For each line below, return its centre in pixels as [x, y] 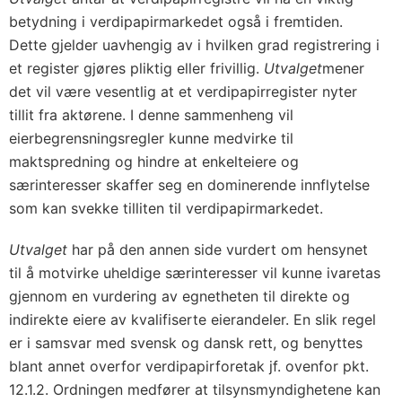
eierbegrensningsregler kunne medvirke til [151, 138]
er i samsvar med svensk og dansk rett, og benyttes [186, 343]
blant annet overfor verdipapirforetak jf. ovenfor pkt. [189, 366]
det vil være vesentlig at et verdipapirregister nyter [183, 92]
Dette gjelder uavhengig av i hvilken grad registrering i [194, 45]
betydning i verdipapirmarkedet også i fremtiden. [176, 22]
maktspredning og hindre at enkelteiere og [154, 162]
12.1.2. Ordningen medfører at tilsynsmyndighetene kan [195, 389]
